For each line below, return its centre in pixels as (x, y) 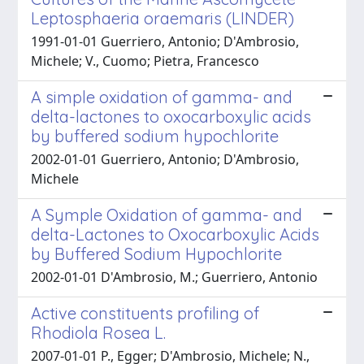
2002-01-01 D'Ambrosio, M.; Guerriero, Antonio (174, 277)
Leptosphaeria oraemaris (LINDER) (162, 18)
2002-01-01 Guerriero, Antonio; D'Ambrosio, (165, 159)
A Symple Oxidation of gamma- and (167, 214)
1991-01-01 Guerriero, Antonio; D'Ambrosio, (165, 41)
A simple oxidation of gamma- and (162, 97)
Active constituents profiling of (145, 313)
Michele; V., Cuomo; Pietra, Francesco (145, 61)
